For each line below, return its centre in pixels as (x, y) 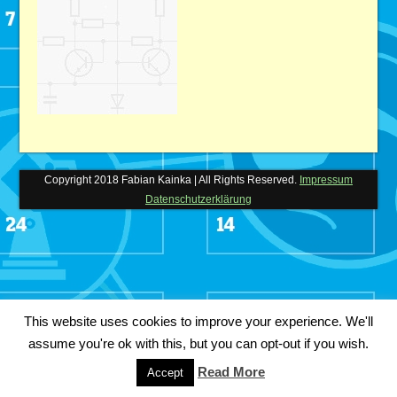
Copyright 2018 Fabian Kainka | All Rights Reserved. (172, 179)
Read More (231, 372)
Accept (165, 373)
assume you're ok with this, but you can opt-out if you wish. (198, 343)
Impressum (326, 179)
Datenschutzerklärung (198, 199)
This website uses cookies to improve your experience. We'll (198, 321)
